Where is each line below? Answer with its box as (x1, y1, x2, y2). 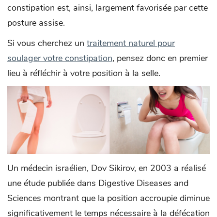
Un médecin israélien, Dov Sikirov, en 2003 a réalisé (7, 162, 206, 174)
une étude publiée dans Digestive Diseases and (7, 177, 188, 189)
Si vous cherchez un (7, 37, 87, 49)
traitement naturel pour (87, 37, 175, 49)
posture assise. (7, 17, 65, 29)
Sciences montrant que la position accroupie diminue (7, 192, 210, 204)
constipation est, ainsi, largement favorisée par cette (7, 2, 208, 14)
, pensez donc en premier (112, 52, 208, 64)
